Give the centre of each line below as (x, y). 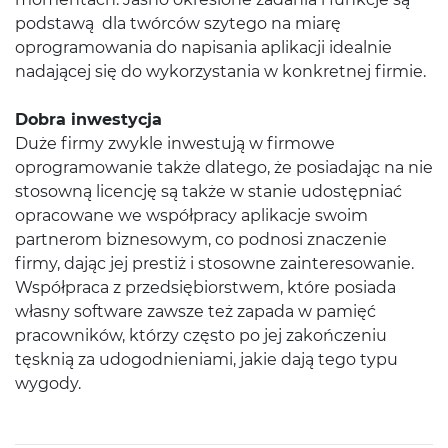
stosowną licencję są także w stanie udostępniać (208, 191)
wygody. (48, 383)
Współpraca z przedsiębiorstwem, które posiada (205, 287)
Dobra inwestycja (88, 119)
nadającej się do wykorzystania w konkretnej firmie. (220, 71)
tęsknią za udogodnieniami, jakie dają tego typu (206, 359)
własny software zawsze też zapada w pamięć (195, 311)
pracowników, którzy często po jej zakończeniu (201, 335)
